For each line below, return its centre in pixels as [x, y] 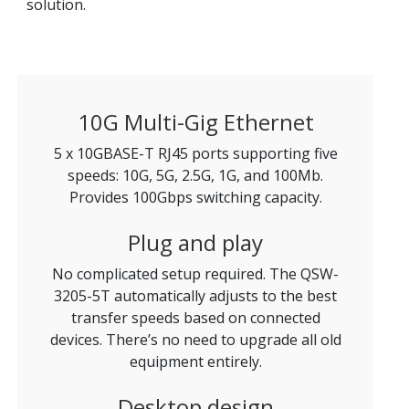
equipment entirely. [195, 362]
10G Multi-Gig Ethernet [195, 122]
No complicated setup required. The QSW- [195, 274]
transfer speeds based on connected [195, 318]
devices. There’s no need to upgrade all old [195, 340]
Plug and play [195, 243]
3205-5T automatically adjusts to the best [195, 296]
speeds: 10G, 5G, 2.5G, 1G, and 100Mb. [195, 176]
